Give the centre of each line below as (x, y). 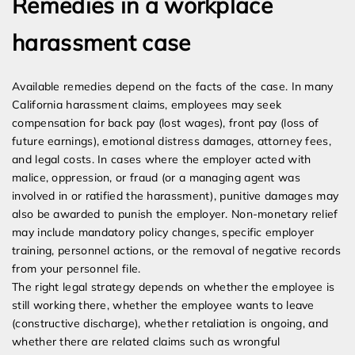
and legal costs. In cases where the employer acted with (162, 160)
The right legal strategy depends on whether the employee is (174, 287)
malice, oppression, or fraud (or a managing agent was (156, 178)
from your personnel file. (76, 269)
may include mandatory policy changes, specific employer (163, 233)
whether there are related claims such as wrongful (146, 342)
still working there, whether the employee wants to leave (163, 305)
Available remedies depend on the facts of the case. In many (173, 87)
